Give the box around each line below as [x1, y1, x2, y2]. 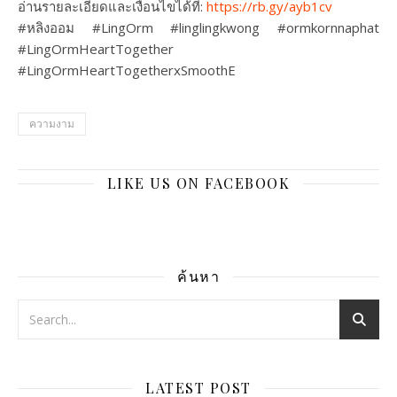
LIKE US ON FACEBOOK [106, 174, 291, 193]
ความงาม [29, 116, 74, 132]
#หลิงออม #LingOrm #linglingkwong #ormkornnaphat [18, 19, 379, 37]
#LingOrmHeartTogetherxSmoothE [18, 61, 236, 80]
